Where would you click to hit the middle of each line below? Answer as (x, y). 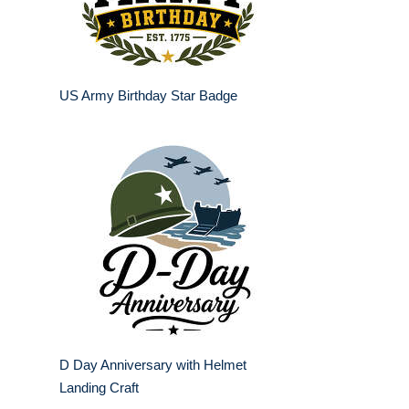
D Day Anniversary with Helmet (153, 365)
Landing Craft (99, 388)
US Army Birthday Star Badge (148, 96)
